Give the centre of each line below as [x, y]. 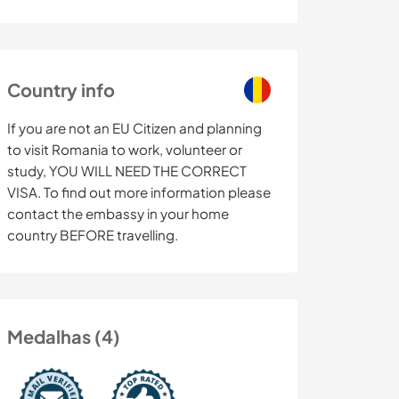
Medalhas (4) [64, 337]
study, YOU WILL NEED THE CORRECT [127, 171]
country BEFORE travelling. [93, 235]
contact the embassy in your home [118, 214]
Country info [61, 90]
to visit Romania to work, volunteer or [125, 150]
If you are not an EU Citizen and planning [134, 128]
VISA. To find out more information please [139, 192]
